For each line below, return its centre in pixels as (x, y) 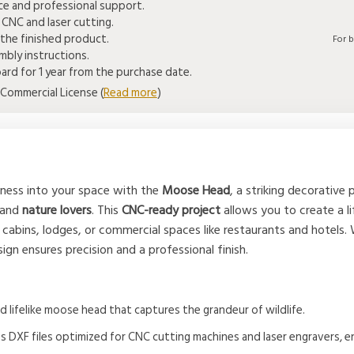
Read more (130, 93)
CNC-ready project (171, 211)
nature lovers (57, 211)
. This (107, 211)
